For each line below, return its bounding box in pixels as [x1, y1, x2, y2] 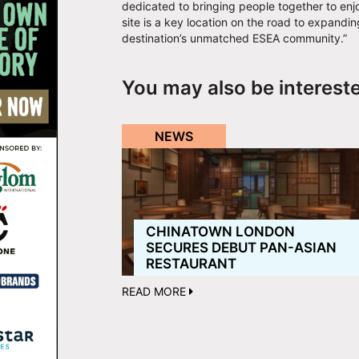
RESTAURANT [146, 256, 236, 272]
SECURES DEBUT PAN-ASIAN [146, 240, 337, 256]
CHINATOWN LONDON [146, 224, 295, 240]
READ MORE [122, 284, 189, 299]
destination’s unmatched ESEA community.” [122, 31, 347, 46]
